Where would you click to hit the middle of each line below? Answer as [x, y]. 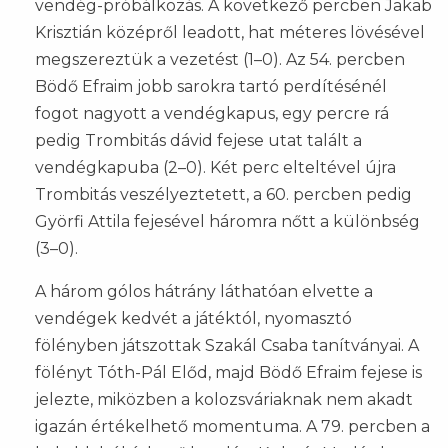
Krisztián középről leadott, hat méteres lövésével [230, 32]
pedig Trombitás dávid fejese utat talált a [198, 140]
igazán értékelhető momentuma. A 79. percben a [232, 426]
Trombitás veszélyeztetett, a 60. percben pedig [223, 194]
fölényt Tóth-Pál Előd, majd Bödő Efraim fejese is [228, 372]
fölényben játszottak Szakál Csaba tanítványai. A [227, 345]
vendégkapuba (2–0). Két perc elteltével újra [215, 167]
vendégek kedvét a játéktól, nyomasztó [193, 318]
